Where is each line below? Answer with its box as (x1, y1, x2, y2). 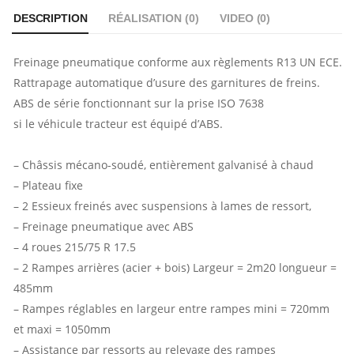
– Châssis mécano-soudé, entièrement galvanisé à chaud (13, 157, 314, 173)
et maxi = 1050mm (13, 322, 111, 337)
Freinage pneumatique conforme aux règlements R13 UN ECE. (13, 55, 342, 70)
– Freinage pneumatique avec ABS (13, 219, 194, 235)
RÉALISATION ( (108, 12, 189, 25)
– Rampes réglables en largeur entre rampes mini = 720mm (13, 301, 330, 317)
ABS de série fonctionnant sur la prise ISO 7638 (13, 96, 264, 111)
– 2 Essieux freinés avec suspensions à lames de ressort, (13, 198, 311, 214)
